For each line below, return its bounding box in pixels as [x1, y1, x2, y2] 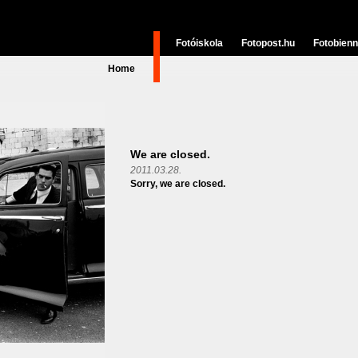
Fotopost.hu [241, 38, 295, 49]
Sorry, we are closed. [130, 178, 225, 189]
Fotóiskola [176, 38, 223, 49]
